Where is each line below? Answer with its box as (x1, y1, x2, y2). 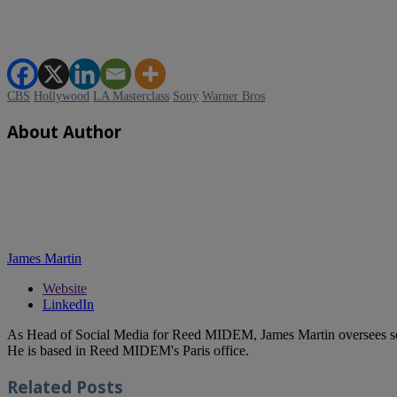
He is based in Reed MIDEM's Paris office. (7, 343, 249, 359)
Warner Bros (202, 89, 265, 103)
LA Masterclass (93, 89, 169, 103)
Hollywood (34, 89, 90, 103)
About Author (7, 120, 121, 143)
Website (43, 281, 87, 297)
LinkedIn (43, 297, 94, 313)
